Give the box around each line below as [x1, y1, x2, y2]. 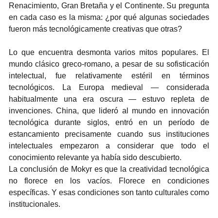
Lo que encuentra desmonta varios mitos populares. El [9, 48, 209, 56]
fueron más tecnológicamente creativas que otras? [9, 24, 182, 33]
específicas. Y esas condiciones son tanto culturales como [9, 188, 209, 197]
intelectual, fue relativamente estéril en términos [9, 71, 209, 80]
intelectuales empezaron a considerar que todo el [9, 141, 209, 150]
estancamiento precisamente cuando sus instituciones [9, 129, 209, 138]
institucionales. [9, 200, 60, 208]
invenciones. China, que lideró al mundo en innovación [9, 106, 209, 115]
